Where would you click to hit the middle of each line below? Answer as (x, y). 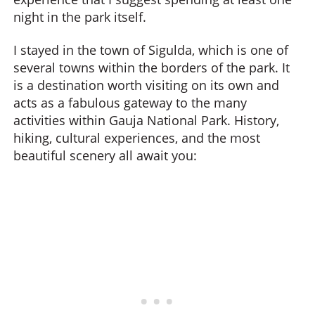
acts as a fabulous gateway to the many (130, 103)
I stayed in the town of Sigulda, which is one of (151, 50)
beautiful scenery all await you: (105, 155)
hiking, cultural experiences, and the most (137, 138)
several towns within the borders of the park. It (152, 67)
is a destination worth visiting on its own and (146, 85)
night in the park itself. (80, 17)
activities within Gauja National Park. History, (146, 120)
